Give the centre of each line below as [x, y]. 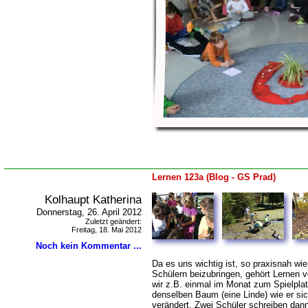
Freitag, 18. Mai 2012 [107, 230]
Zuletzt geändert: [113, 221]
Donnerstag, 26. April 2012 [89, 212]
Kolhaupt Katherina [93, 199]
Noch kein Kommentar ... [89, 246]
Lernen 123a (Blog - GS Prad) [214, 177]
